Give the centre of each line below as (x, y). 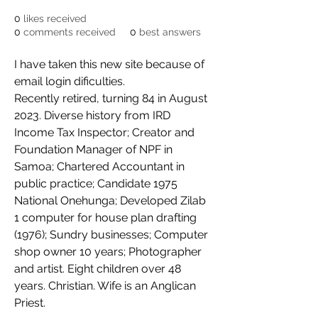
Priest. (33, 303)
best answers (170, 32)
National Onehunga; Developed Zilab (111, 201)
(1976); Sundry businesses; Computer (113, 235)
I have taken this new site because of (111, 64)
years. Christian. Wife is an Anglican (106, 286)
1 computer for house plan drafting (107, 218)
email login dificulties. (70, 81)
